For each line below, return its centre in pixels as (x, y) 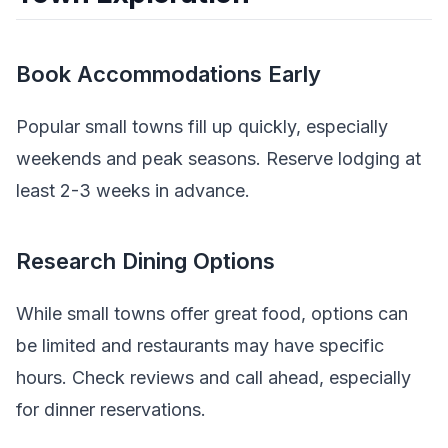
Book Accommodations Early (168, 73)
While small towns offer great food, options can (212, 314)
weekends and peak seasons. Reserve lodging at (218, 159)
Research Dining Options (145, 260)
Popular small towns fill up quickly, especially (202, 127)
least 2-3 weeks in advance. (133, 191)
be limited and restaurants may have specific (200, 346)
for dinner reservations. (111, 410)
